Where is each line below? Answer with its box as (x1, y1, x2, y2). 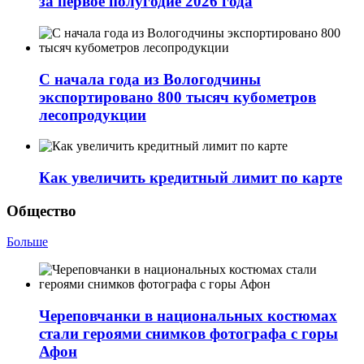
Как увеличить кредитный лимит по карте (39, 169, 342, 186)
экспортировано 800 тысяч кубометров (39, 88, 316, 106)
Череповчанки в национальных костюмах (39, 307, 337, 325)
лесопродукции (39, 106, 146, 123)
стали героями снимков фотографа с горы (39, 325, 338, 343)
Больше (6, 235, 48, 249)
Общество (6, 201, 76, 219)
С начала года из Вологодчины (39, 70, 261, 88)
